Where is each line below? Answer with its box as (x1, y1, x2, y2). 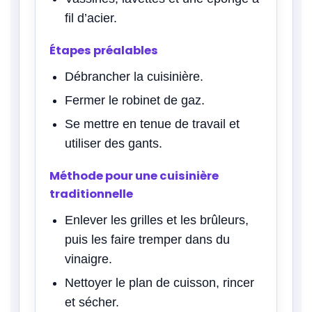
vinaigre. (65, 251, 112, 266)
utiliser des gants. (65, 136, 162, 150)
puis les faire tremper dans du (65, 232, 230, 247)
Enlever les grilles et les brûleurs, (65, 212, 249, 227)
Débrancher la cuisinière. (65, 69, 203, 84)
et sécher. (65, 295, 119, 309)
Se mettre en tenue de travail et (65, 116, 240, 131)
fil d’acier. (65, 10, 117, 25)
